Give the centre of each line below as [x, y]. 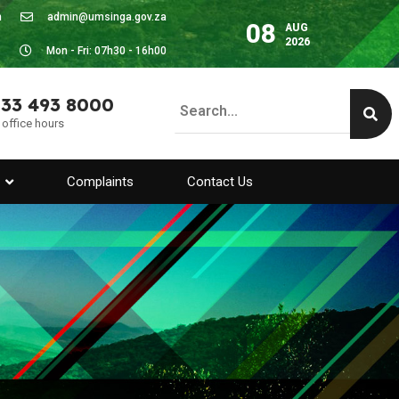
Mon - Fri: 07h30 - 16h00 [107, 51]
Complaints [100, 182]
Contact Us [220, 182]
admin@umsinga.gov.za [107, 17]
